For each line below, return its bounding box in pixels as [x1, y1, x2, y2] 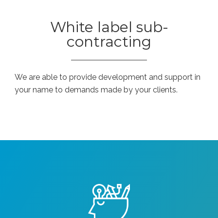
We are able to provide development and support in [15, 72, 200, 82]
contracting [67, 32, 151, 51]
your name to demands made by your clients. [15, 85, 178, 94]
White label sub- [50, 18, 168, 36]
